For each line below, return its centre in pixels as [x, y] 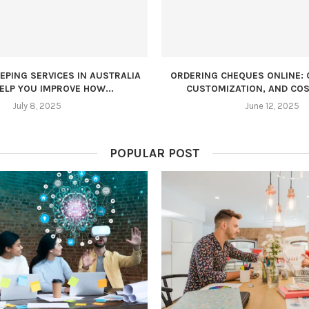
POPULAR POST [154, 153]
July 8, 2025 [37, 106]
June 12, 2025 [272, 106]
